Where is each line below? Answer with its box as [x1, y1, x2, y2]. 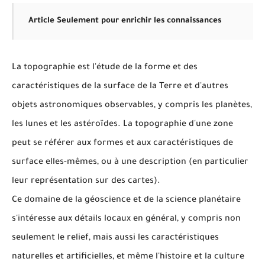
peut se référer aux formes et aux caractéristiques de [12, 139, 233, 148]
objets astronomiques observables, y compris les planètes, [12, 101, 252, 111]
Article [28, 17, 57, 25]
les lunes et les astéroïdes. [12, 120, 123, 130]
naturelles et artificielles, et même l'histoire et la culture [12, 253, 244, 262]
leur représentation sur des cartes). [12, 177, 160, 186]
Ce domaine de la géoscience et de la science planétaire [12, 196, 241, 205]
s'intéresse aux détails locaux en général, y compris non [12, 215, 241, 224]
